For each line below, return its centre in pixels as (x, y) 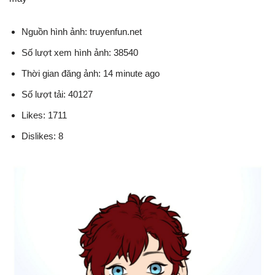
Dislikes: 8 (42, 136)
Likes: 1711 (44, 115)
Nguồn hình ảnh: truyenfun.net (82, 31)
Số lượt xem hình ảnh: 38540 (80, 52)
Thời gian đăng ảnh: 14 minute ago (91, 73)
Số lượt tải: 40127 (57, 94)
